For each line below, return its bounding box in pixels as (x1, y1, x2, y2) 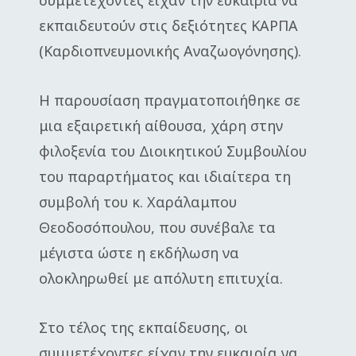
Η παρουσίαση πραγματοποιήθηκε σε (39, 91, 300, 110)
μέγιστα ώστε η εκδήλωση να (39, 243, 239, 262)
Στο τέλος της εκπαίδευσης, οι (39, 318, 248, 337)
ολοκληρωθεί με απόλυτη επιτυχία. (39, 269, 283, 288)
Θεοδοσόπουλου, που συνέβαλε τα (39, 218, 276, 237)
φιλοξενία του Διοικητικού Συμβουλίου (39, 141, 307, 161)
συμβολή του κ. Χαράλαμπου (39, 192, 237, 211)
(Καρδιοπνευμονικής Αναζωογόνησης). (39, 41, 301, 60)
